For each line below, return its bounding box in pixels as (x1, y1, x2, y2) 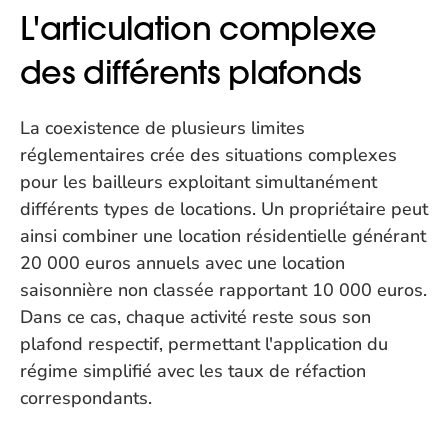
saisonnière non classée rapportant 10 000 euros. (20, 278, 427, 302)
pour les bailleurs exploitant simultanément (20, 170, 377, 194)
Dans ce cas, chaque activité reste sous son (20, 305, 371, 329)
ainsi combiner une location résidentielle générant (20, 224, 426, 248)
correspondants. (20, 386, 152, 410)
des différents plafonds (20, 53, 362, 92)
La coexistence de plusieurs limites (20, 116, 305, 140)
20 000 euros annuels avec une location (20, 251, 345, 275)
